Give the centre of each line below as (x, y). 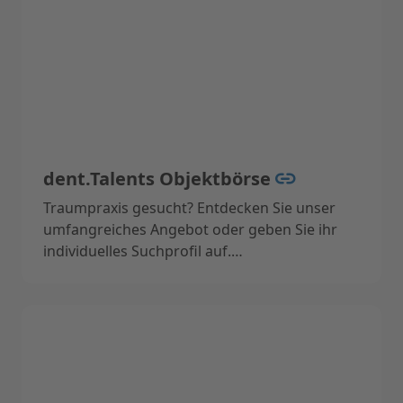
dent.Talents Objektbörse (159, 179)
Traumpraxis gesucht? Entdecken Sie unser (189, 208)
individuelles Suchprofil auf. (137, 251)
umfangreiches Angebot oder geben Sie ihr (190, 230)
